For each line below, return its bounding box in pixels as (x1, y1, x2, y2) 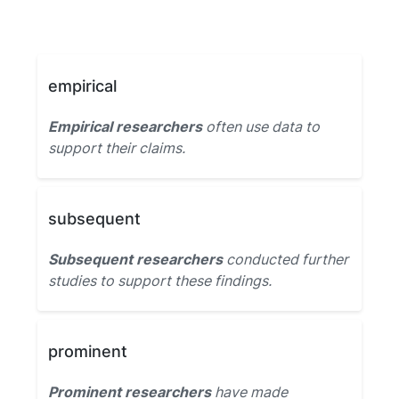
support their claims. (48, 139, 185, 157)
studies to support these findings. (48, 272, 272, 289)
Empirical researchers (48, 118, 202, 135)
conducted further (223, 250, 348, 268)
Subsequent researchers (48, 250, 223, 268)
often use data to (202, 118, 320, 135)
